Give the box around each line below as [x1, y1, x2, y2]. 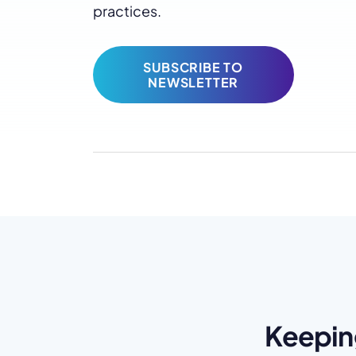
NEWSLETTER [148, 74, 239, 91]
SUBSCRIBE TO [143, 59, 244, 75]
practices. [93, 2, 161, 20]
